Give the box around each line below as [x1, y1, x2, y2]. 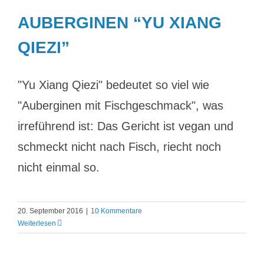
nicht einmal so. [18, 161, 100, 174]
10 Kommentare [91, 207, 142, 215]
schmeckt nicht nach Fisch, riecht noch [18, 140, 221, 153]
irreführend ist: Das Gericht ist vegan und [18, 120, 233, 133]
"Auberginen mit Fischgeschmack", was [18, 99, 223, 112]
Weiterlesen [18, 219, 56, 227]
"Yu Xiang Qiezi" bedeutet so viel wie [18, 78, 209, 91]
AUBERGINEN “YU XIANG [18, 14, 222, 32]
